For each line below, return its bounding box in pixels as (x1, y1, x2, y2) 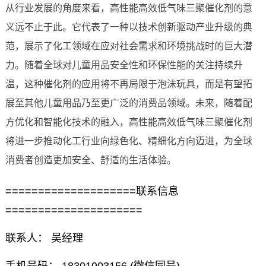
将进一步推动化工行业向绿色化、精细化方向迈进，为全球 (5, 136, 252, 147)
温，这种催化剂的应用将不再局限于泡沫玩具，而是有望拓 (5, 79, 252, 90)
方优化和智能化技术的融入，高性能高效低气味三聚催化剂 (5, 117, 252, 128)
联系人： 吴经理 (5, 232, 83, 245)
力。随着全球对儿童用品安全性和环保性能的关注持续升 (5, 60, 243, 71)
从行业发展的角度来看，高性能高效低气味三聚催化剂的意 (5, 3, 252, 14)
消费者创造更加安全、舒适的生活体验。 (5, 155, 176, 166)
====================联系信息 (5, 185, 179, 198)
